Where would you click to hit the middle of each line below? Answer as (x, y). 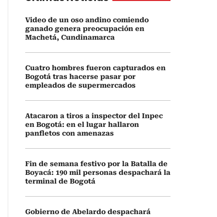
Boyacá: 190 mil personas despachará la (98, 172)
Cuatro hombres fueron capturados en (95, 68)
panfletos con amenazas (70, 133)
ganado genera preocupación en (85, 29)
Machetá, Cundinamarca (70, 37)
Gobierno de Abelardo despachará (88, 212)
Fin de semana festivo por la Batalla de (96, 164)
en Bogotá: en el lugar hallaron (82, 124)
